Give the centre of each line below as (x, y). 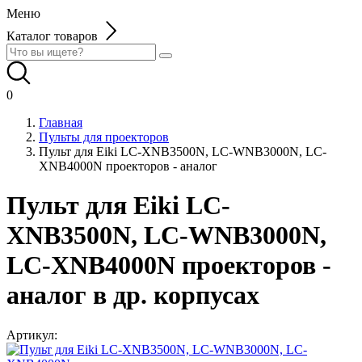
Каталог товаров (52, 36)
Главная (61, 122)
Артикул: (32, 335)
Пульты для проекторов (104, 137)
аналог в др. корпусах (133, 295)
